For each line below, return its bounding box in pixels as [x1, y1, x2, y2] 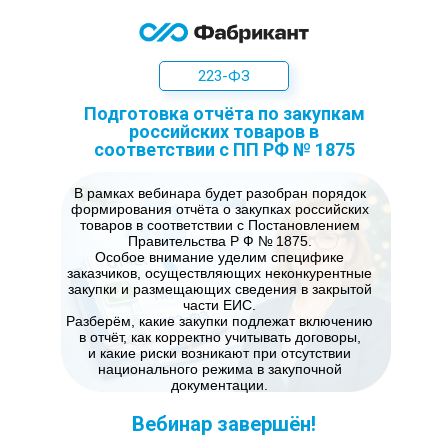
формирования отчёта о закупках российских [70, 201, 369, 217]
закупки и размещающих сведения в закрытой [67, 281, 372, 297]
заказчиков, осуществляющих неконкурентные [67, 265, 372, 281]
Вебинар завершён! [132, 412, 316, 436]
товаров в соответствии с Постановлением [79, 217, 360, 233]
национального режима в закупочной [97, 361, 342, 377]
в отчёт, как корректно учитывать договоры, [78, 329, 361, 345]
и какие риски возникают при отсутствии [88, 345, 351, 361]
